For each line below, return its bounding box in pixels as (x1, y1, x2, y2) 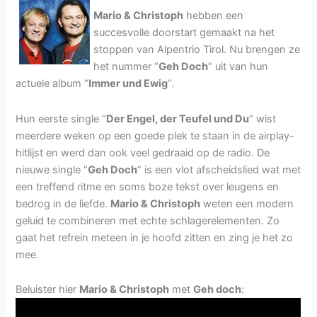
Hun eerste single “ (16, 112, 107, 125)
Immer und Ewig (88, 77, 168, 91)
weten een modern (200, 197, 294, 210)
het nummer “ (93, 60, 159, 74)
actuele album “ (16, 77, 89, 91)
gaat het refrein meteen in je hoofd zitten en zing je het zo (16, 231, 294, 244)
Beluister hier (16, 283, 80, 296)
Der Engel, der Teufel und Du (106, 112, 250, 125)
